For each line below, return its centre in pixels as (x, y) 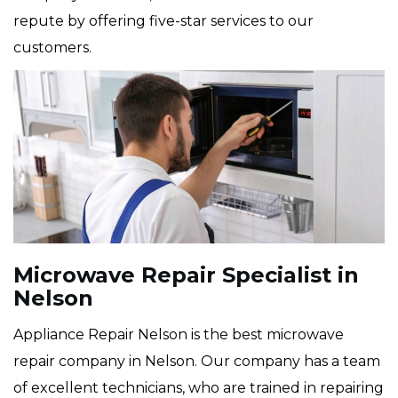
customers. (52, 48)
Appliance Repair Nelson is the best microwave (179, 335)
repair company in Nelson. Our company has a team (197, 362)
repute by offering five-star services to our (163, 21)
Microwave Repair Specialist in (186, 275)
